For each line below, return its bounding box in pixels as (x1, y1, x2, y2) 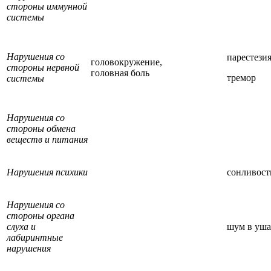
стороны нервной (7, 62, 79, 73)
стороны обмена (7, 123, 76, 134)
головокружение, (91, 56, 162, 67)
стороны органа (7, 210, 74, 221)
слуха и (7, 221, 36, 232)
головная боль (91, 67, 149, 78)
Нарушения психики (7, 166, 88, 177)
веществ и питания (7, 134, 88, 145)
